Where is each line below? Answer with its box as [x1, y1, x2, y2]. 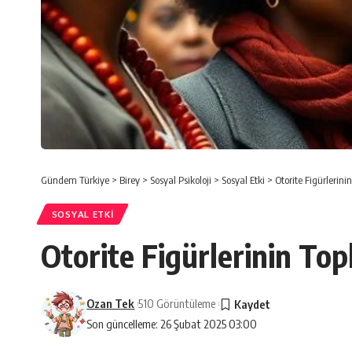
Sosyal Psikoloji [150, 174, 211, 186]
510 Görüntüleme [138, 296, 216, 311]
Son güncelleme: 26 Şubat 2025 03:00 [86, 317, 258, 332]
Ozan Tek [86, 296, 135, 311]
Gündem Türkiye [41, 174, 109, 186]
